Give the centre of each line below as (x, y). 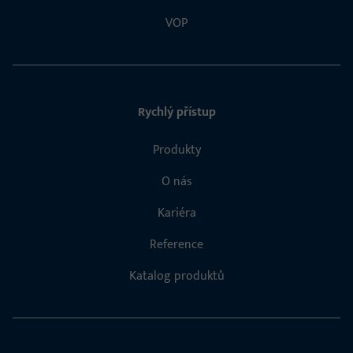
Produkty (176, 150)
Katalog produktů (176, 277)
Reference (176, 245)
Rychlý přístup (176, 113)
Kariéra (176, 214)
